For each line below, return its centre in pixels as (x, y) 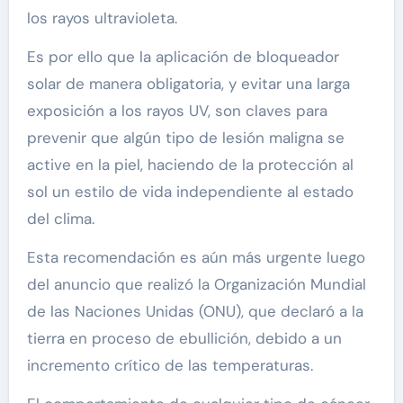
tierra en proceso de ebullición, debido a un (184, 338)
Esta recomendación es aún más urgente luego (196, 257)
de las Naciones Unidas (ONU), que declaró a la (195, 311)
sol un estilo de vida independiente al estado (190, 191)
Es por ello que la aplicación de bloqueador (183, 56)
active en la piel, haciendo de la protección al (190, 164)
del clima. (60, 218)
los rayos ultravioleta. (102, 18)
